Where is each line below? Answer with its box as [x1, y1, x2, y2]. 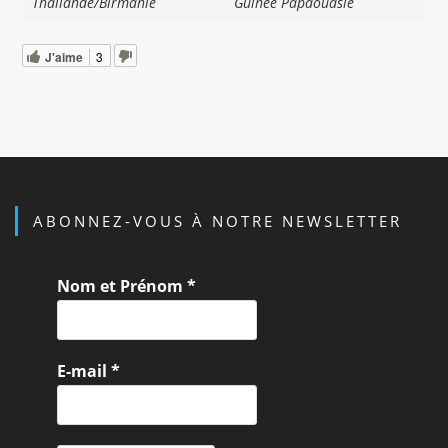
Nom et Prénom [57, 275, 188, 298]
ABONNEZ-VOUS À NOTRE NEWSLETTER [33, 211, 403, 232]
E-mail [57, 360, 112, 383]
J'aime [45, 47, 84, 66]
